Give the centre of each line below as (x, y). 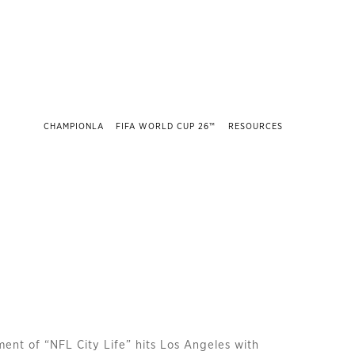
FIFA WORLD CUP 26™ (166, 127)
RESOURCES (256, 127)
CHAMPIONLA (73, 127)
